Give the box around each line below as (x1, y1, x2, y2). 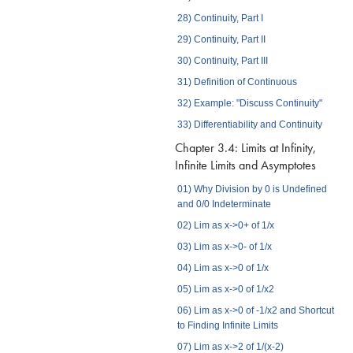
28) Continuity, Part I (176, 12, 263, 24)
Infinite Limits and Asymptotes (175, 156, 316, 173)
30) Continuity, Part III (176, 54, 268, 66)
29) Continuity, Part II (176, 33, 266, 45)
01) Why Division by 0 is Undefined (176, 183, 327, 195)
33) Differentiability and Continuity (176, 118, 322, 130)
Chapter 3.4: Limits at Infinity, (175, 139, 316, 156)
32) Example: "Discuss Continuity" (176, 97, 322, 109)
